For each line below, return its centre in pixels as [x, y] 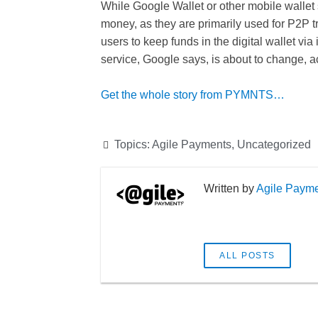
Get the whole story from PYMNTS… [194, 95]
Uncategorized [274, 144]
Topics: [133, 144]
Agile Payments [192, 144]
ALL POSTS [247, 256]
